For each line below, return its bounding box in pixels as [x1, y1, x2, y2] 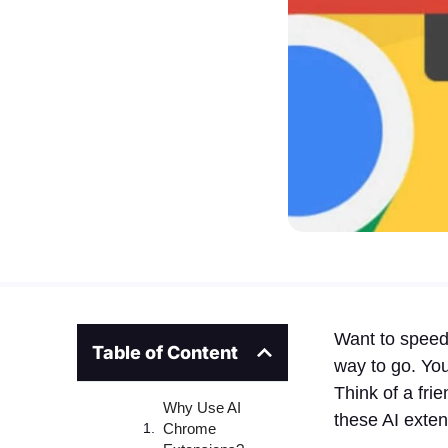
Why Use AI [163, 398, 242, 416]
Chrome [163, 419, 217, 437]
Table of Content [92, 341, 239, 363]
